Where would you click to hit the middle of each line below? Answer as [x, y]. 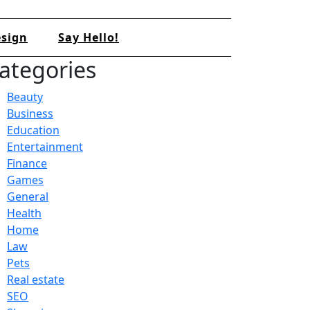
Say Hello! [89, 37]
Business [30, 113]
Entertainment [45, 146]
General [28, 196]
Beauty [25, 97]
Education [33, 130]
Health [24, 213]
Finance [27, 163]
